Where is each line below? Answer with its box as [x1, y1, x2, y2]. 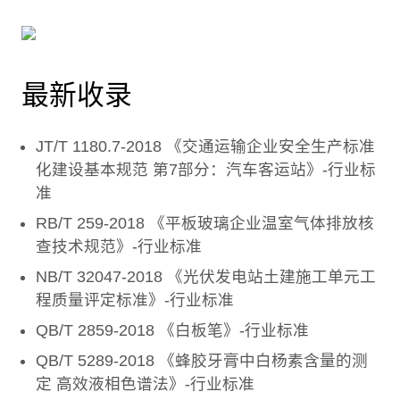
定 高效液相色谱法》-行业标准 [36, 374, 254, 393]
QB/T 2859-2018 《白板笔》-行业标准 [36, 321, 309, 339]
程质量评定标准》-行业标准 [36, 290, 234, 309]
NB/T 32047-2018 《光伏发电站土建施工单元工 [36, 267, 376, 286]
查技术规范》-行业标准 [36, 237, 202, 255]
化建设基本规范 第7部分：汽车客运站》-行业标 [36, 160, 376, 179]
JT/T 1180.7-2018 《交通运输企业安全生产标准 [36, 137, 375, 155]
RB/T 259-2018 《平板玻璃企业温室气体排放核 [36, 213, 374, 232]
